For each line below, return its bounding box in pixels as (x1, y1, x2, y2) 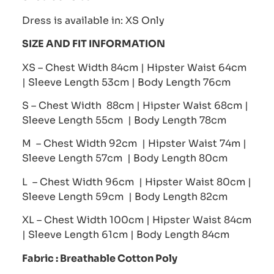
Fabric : (22, 251, 60, 265)
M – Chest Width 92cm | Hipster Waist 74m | (22, 137, 246, 150)
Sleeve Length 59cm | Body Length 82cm (22, 190, 228, 203)
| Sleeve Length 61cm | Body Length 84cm (22, 228, 229, 242)
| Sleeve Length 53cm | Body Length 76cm (22, 75, 231, 89)
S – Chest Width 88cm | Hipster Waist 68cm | (22, 99, 248, 112)
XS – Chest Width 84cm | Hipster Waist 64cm (22, 61, 246, 74)
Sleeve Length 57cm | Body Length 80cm (22, 152, 228, 165)
